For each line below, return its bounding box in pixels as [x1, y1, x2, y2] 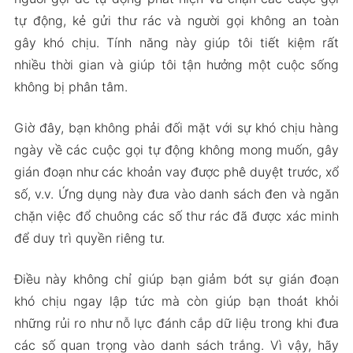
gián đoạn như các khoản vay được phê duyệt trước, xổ [13, 164, 340, 180]
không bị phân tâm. [13, 79, 128, 95]
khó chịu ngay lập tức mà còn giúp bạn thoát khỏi [13, 293, 340, 309]
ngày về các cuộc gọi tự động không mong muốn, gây [13, 142, 340, 158]
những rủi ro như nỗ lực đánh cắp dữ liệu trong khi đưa [13, 315, 340, 331]
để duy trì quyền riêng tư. [13, 230, 165, 246]
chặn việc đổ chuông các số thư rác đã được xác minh [13, 208, 340, 224]
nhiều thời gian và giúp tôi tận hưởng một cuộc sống [13, 57, 340, 72]
